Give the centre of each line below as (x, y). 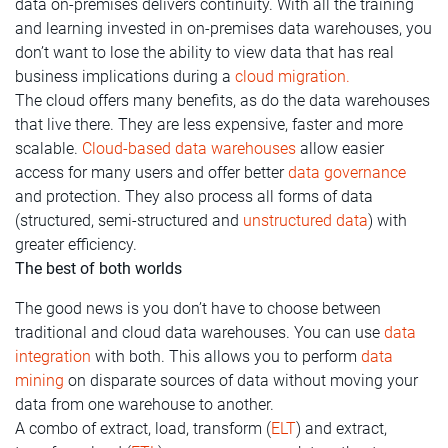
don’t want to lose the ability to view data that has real (204, 52)
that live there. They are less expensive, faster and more (209, 124)
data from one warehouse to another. (144, 404)
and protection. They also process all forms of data (194, 196)
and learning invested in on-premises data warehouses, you (223, 28)
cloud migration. (292, 76)
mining (39, 380)
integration (53, 356)
